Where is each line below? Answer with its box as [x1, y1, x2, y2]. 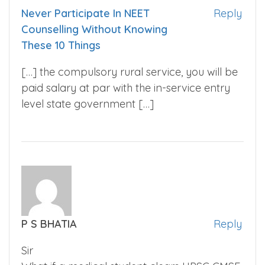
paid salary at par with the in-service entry [21, 80, 230, 95]
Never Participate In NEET [21, 6, 150, 20]
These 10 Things [21, 38, 101, 52]
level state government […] [21, 96, 154, 111]
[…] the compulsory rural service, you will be [21, 64, 238, 79]
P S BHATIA [21, 216, 77, 231]
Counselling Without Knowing [21, 22, 167, 36]
